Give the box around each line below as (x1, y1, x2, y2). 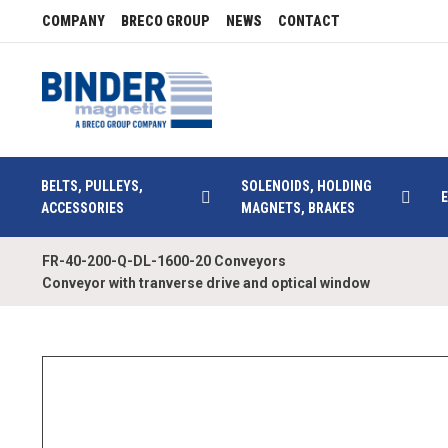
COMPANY (42, 13, 105, 29)
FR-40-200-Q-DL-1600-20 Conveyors (42, 252, 286, 269)
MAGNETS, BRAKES (241, 200, 355, 217)
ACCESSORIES (41, 200, 124, 217)
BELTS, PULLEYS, (41, 178, 143, 195)
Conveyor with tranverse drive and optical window (42, 274, 370, 291)
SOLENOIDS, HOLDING (241, 178, 372, 195)
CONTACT (278, 13, 340, 29)
